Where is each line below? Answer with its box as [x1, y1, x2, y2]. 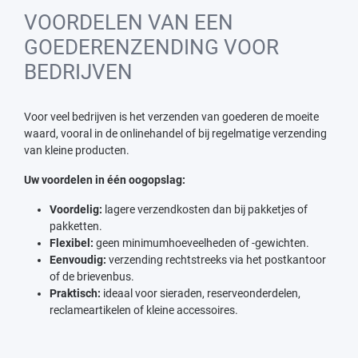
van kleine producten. [24, 143, 129, 157]
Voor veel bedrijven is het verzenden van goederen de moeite [24, 109, 319, 123]
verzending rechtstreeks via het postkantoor [106, 253, 326, 266]
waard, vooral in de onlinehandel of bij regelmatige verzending [24, 126, 327, 140]
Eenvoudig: [50, 253, 106, 266]
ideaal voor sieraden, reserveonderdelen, [101, 286, 300, 300]
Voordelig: [50, 202, 102, 216]
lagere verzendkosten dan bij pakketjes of [102, 202, 308, 216]
